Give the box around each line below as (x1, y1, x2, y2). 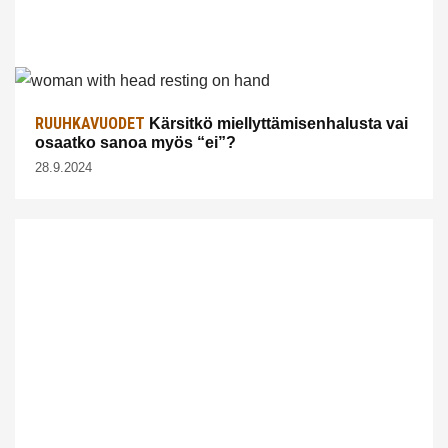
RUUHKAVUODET (35, 113, 145, 133)
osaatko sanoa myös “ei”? (35, 133, 236, 151)
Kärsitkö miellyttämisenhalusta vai (145, 114, 408, 132)
